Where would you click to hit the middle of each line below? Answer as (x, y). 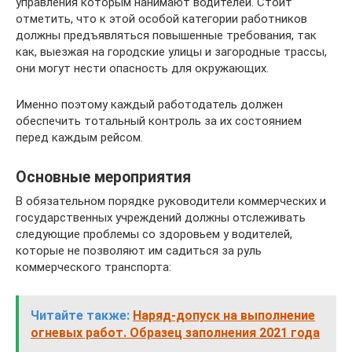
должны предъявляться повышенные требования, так (166, 35)
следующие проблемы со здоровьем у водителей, (154, 234)
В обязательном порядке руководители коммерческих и (171, 201)
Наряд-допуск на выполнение (224, 315)
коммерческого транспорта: (93, 267)
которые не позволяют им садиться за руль (139, 251)
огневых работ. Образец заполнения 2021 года (175, 333)
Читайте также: (80, 315)
